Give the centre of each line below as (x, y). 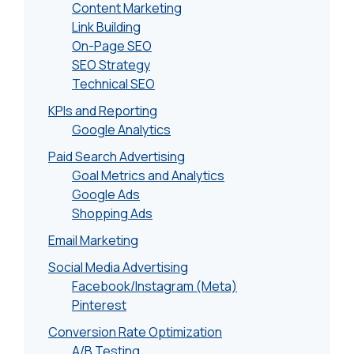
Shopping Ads (113, 213)
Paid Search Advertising (117, 156)
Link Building (107, 26)
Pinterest (100, 305)
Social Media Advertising (119, 267)
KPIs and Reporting (103, 110)
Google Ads (106, 194)
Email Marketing (94, 240)
